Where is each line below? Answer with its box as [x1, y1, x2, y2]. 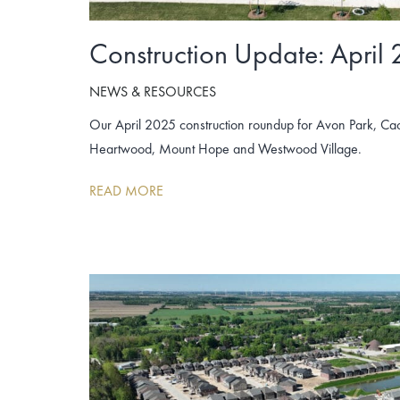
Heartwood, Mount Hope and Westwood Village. [89, 139, 362, 159]
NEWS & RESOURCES [89, 82, 216, 102]
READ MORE [89, 181, 163, 201]
